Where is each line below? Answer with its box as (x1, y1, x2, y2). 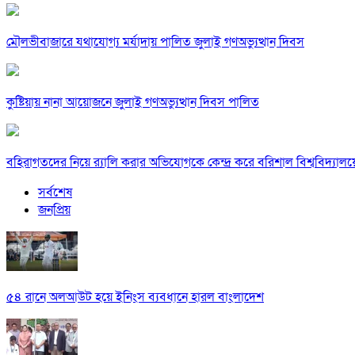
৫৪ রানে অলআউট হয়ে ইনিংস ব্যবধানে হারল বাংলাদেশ (6, 288, 264, 307)
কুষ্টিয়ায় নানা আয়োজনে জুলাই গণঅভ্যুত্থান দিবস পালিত (6, 94, 259, 112)
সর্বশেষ (38, 184, 72, 202)
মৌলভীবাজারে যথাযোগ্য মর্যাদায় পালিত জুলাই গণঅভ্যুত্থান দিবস (6, 33, 304, 52)
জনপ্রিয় (38, 201, 71, 219)
